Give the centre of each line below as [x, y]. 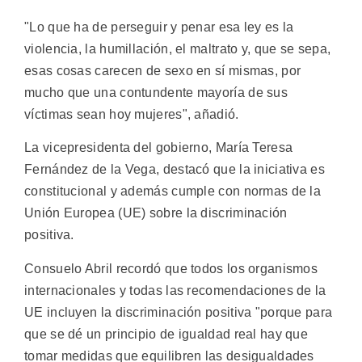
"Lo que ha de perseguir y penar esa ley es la [159, 27]
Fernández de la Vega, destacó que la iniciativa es [175, 170]
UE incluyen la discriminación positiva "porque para [179, 312]
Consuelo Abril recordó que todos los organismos [171, 268]
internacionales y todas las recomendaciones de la [175, 290]
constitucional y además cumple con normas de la [173, 192]
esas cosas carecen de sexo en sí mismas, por [163, 70]
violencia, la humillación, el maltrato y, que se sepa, [178, 48]
